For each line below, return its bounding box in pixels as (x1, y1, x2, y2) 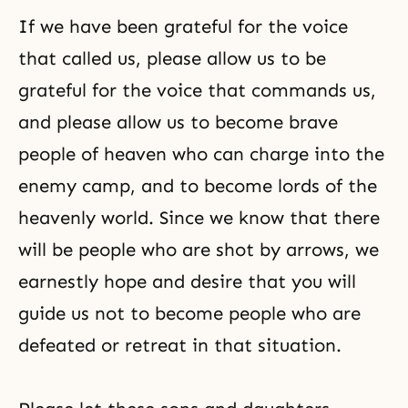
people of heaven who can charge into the (18, 143, 384, 165)
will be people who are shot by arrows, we (18, 239, 379, 260)
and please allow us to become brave (18, 111, 338, 133)
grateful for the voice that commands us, (18, 79, 376, 101)
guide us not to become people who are (18, 302, 361, 324)
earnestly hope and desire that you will (18, 270, 356, 292)
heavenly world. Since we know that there (18, 207, 380, 229)
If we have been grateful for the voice (18, 15, 348, 37)
